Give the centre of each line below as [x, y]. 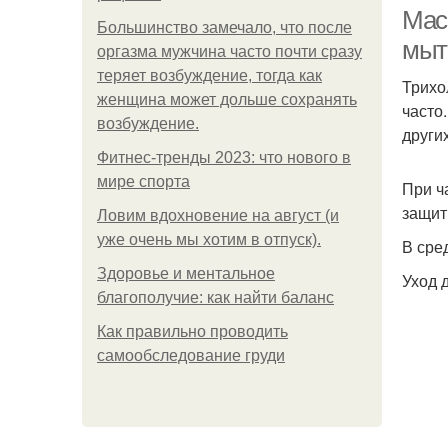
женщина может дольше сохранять [227, 99]
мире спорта [143, 181]
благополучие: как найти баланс [215, 297]
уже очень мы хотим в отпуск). [209, 239]
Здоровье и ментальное [186, 273]
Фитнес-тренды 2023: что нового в [224, 157]
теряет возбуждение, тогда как [209, 75]
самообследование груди [191, 355]
